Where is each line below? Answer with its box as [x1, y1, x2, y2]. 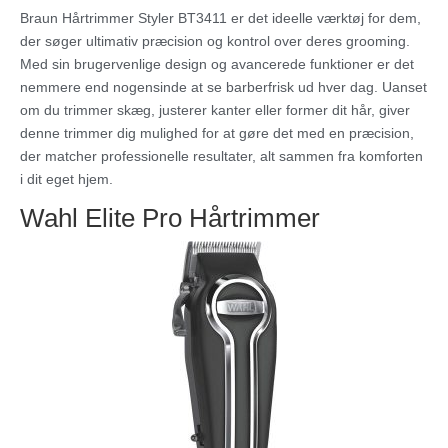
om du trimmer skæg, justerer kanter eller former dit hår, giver [20, 102, 410, 119]
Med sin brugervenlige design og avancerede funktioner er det [20, 56, 414, 73]
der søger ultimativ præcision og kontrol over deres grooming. [20, 33, 410, 50]
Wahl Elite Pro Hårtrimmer [20, 203, 320, 234]
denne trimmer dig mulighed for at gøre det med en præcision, [20, 125, 414, 142]
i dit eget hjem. [20, 171, 113, 188]
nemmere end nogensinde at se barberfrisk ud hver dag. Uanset [20, 79, 427, 96]
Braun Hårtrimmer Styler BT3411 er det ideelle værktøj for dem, [20, 10, 421, 27]
